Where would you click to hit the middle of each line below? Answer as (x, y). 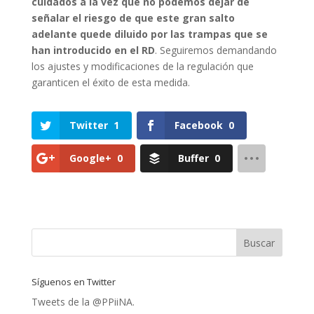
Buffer (193, 158)
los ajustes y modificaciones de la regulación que (142, 66)
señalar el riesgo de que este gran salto (133, 18)
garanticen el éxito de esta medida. (110, 82)
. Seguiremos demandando (216, 50)
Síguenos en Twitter (73, 282)
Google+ (90, 158)
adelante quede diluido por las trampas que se (149, 34)
